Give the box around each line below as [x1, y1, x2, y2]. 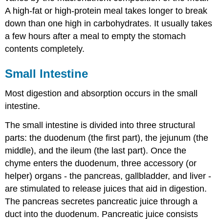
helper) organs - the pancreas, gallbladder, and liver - [5, 171, 212, 181]
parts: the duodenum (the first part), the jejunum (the [5, 132, 209, 143]
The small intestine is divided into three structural [5, 120, 196, 130]
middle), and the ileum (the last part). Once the [5, 145, 187, 155]
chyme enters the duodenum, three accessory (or [5, 158, 197, 168]
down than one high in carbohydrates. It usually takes [5, 19, 213, 29]
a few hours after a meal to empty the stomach [5, 31, 186, 42]
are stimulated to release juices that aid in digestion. [5, 183, 207, 194]
